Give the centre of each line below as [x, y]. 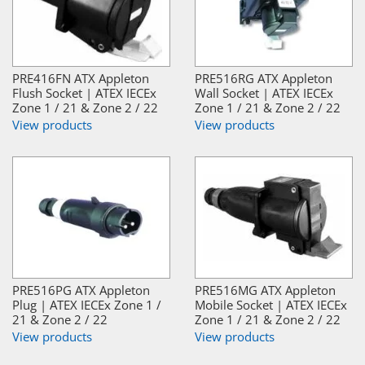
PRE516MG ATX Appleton [265, 290]
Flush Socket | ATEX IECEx [84, 92]
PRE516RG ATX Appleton [264, 78]
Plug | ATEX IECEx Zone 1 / [87, 304]
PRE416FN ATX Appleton [81, 78]
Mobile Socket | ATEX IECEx [271, 304]
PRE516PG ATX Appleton [81, 290]
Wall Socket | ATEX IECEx [264, 92]
